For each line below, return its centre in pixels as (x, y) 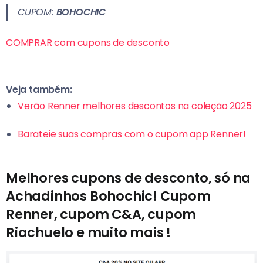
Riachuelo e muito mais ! (89, 233)
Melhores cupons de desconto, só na (129, 178)
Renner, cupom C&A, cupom (101, 215)
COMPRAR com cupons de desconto (88, 43)
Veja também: (40, 90)
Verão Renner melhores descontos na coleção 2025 (135, 106)
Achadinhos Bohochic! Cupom (108, 196)
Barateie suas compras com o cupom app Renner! (132, 134)
